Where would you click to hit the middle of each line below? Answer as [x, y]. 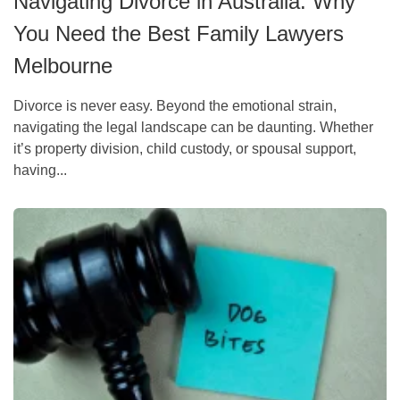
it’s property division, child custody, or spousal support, [185, 148]
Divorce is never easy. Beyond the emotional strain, [175, 105]
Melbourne [63, 65]
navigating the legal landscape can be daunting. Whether [193, 127]
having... [40, 170]
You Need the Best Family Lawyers [179, 33]
